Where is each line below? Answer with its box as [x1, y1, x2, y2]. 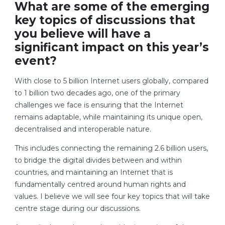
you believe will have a [15, 27, 151, 41]
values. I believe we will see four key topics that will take [15, 192, 210, 201]
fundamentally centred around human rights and [15, 180, 186, 189]
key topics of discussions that [15, 13, 195, 28]
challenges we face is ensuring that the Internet [15, 100, 183, 110]
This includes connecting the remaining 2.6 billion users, [15, 144, 208, 153]
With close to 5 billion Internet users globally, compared [15, 76, 208, 86]
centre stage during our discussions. [15, 204, 141, 213]
